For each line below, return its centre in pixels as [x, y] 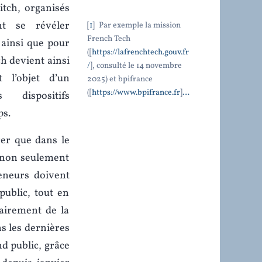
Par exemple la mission [139, 25]
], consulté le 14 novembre [136, 65]
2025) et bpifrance [120, 79]
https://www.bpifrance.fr [136, 92]
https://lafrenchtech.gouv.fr [140, 52]
